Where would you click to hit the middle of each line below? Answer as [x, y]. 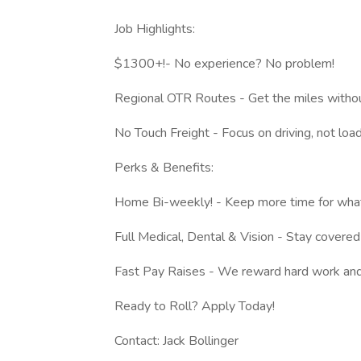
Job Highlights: [155, 29]
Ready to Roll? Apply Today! [195, 306]
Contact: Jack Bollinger [176, 341]
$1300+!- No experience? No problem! [224, 64]
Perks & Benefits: [164, 168]
